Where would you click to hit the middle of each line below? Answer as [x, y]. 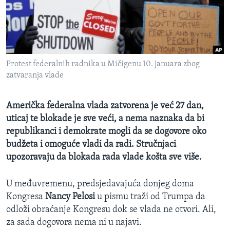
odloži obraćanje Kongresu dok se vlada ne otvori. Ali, [111, 210]
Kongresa [26, 197]
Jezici [28, 131]
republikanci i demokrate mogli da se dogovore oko [106, 132]
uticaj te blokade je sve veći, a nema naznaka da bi [105, 119]
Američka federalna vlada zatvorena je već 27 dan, [105, 106]
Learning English [40, 55]
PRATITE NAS [28, 82]
